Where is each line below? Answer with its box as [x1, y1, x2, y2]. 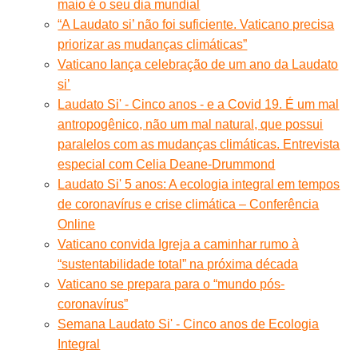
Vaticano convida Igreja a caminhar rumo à [58, 237, 300, 251]
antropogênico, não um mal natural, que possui [58, 117, 324, 131]
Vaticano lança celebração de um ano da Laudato [58, 57, 339, 71]
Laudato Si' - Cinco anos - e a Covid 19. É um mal [58, 97, 340, 111]
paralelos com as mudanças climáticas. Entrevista [58, 137, 340, 151]
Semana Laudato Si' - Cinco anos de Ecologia [58, 316, 320, 331]
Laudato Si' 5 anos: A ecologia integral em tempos [58, 177, 340, 191]
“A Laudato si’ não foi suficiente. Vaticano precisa [58, 17, 335, 31]
